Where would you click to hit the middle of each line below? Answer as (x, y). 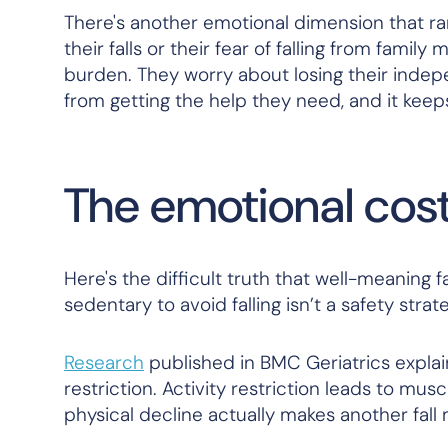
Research (104, 362)
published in (202, 362)
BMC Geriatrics (325, 362)
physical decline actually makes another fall (253, 414)
